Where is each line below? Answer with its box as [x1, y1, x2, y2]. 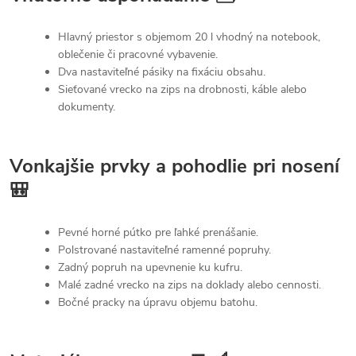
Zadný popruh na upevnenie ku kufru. [58, 260, 242, 276]
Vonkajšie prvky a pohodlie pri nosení [10, 153, 339, 180]
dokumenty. [58, 99, 115, 115]
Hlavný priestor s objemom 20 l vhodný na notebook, [58, 29, 320, 45]
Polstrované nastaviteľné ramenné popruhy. [58, 242, 271, 258]
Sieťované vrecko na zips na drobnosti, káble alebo [58, 82, 307, 98]
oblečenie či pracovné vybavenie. [58, 47, 218, 63]
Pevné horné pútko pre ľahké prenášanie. [58, 225, 258, 241]
